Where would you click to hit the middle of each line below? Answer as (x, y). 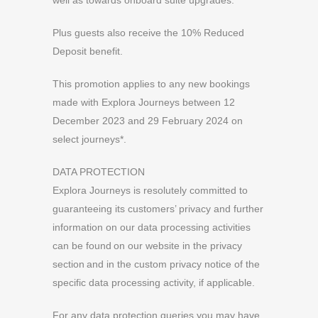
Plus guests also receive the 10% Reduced (148, 33)
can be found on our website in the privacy (147, 246)
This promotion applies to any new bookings (151, 84)
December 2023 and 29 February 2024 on (148, 121)
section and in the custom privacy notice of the (156, 264)
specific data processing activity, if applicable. (154, 283)
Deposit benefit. (88, 51)
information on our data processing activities (152, 227)
